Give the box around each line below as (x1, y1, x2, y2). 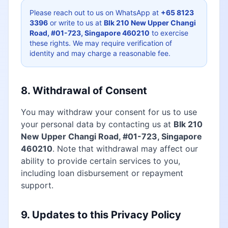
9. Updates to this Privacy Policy (21, 209, 181, 221)
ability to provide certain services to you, (21, 156, 180, 166)
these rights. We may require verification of (30, 39, 172, 47)
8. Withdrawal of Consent (21, 84, 147, 97)
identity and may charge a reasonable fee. (30, 49, 170, 58)
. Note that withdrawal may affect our (52, 144, 198, 154)
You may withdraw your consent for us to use (21, 107, 197, 117)
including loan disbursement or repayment (21, 168, 183, 178)
